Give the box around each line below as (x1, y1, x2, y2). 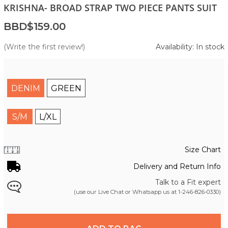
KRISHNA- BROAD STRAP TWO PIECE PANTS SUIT (4, 1, 217, 14)
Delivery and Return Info (133, 162, 221, 172)
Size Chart (185, 145, 221, 154)
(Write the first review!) (4, 42, 85, 51)
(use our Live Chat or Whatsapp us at (74, 188, 178, 195)
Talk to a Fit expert (155, 177, 221, 187)
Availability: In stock (156, 42, 224, 51)
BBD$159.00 (4, 20, 66, 33)
